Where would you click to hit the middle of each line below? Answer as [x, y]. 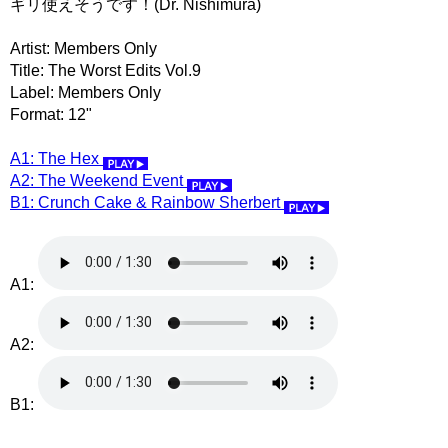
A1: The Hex [56, 158]
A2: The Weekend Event [98, 180]
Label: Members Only [85, 92]
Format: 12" [51, 114]
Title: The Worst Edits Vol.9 [105, 70]
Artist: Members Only [83, 48]
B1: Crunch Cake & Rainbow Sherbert [147, 202]
